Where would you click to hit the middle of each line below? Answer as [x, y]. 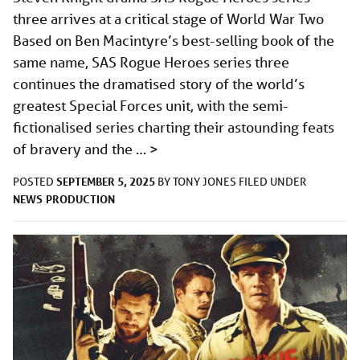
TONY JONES [206, 182]
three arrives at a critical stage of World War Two [168, 19]
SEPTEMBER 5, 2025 [106, 182]
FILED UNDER [272, 182]
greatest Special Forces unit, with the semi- [151, 106]
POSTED [35, 182]
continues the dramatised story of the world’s [159, 84]
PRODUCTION [80, 199]
